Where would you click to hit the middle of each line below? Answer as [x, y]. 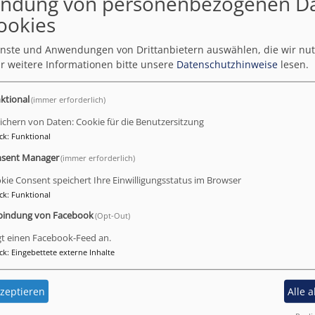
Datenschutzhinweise [227, 64]
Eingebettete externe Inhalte [63, 252]
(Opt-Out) [113, 216]
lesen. [293, 64]
